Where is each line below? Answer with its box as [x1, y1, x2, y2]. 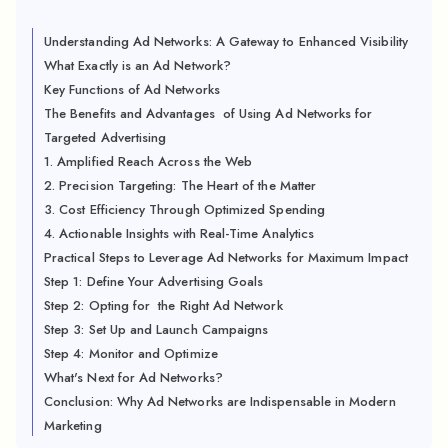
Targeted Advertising [44, 127, 167, 147]
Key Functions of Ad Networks [44, 79, 220, 99]
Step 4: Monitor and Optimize [44, 343, 218, 363]
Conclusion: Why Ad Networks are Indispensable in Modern [44, 391, 396, 411]
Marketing [44, 415, 102, 435]
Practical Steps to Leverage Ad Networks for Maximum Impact [44, 247, 408, 267]
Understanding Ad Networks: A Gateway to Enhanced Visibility [44, 31, 408, 51]
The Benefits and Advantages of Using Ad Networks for [44, 103, 373, 123]
